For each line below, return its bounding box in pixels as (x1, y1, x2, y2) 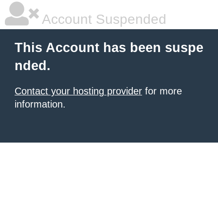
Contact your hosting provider (15, 86, 142, 96)
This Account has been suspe (15, 40, 203, 55)
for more (142, 86, 182, 96)
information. (15, 99, 66, 109)
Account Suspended (39, 12, 166, 27)
